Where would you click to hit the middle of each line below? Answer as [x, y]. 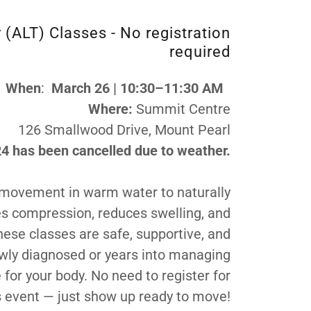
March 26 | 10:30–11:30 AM [139, 88]
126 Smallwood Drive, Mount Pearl [124, 130]
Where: [112, 109]
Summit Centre [183, 109]
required [200, 52]
